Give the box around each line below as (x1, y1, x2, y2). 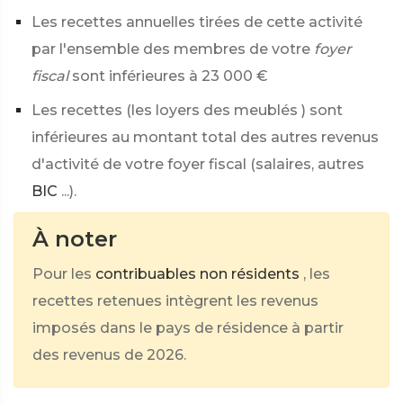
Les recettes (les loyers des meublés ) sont (31, 102, 343, 119)
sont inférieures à (72, 67, 198, 85)
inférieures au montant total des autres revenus (31, 129, 379, 146)
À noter (32, 226, 117, 252)
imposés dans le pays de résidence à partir (32, 319, 344, 336)
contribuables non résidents (95, 265, 300, 282)
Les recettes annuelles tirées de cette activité (31, 13, 363, 31)
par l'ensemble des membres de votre (31, 40, 310, 58)
